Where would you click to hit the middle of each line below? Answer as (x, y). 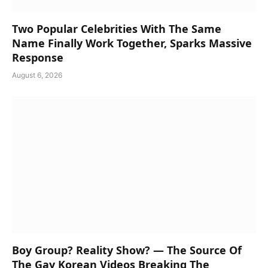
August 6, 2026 (37, 75)
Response (38, 57)
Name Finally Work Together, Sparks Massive (132, 43)
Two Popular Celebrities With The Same (117, 28)
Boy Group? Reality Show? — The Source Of (127, 250)
